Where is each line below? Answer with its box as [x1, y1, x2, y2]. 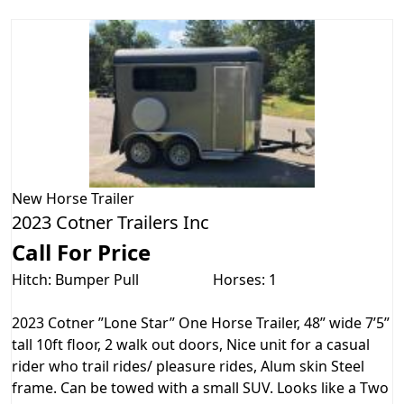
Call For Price [12, 237, 151, 268]
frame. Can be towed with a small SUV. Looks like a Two [12, 378, 389, 399]
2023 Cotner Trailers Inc [12, 210, 209, 235]
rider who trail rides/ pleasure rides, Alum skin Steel [12, 356, 364, 377]
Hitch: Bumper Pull [12, 270, 139, 290]
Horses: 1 [213, 270, 277, 290]
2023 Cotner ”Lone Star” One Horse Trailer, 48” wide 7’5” [12, 313, 390, 334]
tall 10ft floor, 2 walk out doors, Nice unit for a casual [12, 335, 370, 355]
